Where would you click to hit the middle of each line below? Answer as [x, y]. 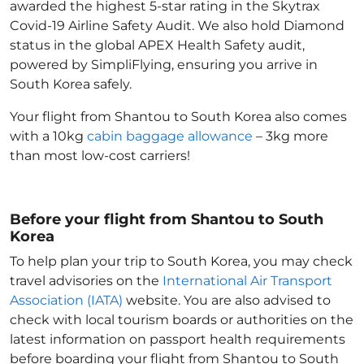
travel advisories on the [86, 281]
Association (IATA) [66, 300]
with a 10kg [48, 136]
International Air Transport [247, 281]
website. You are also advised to [227, 300]
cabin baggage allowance [170, 136]
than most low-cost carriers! [100, 156]
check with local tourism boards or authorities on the [182, 320]
